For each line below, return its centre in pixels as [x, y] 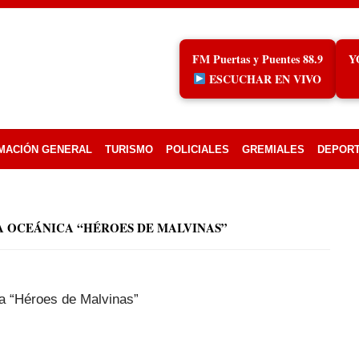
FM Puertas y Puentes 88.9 [257, 59]
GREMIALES [273, 149]
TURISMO [129, 149]
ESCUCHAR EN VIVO [264, 79]
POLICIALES [198, 149]
